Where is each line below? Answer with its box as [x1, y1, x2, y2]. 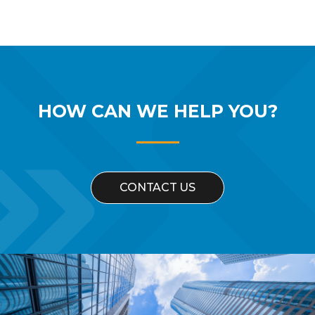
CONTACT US [120, 181, 195, 195]
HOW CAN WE [37, 101, 169, 122]
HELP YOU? [173, 101, 278, 122]
